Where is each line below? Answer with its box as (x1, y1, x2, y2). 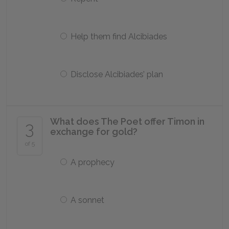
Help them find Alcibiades (71, 32, 167, 41)
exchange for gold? (50, 126, 138, 137)
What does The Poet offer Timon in (50, 116, 204, 127)
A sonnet (71, 195, 104, 205)
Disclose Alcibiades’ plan (71, 70, 163, 79)
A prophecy (71, 157, 114, 167)
